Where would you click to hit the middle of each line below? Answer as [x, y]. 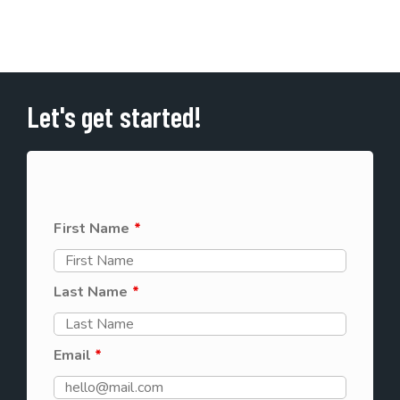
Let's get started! [114, 116]
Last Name [93, 292]
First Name [94, 229]
